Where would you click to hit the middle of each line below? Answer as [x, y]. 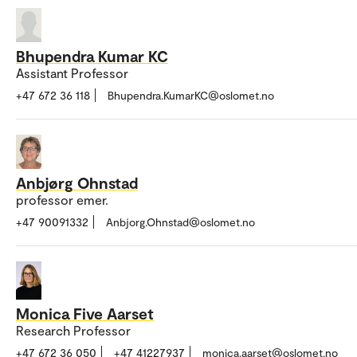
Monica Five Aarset [85, 313]
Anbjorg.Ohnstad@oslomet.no [180, 222]
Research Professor [73, 330]
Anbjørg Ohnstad [77, 182]
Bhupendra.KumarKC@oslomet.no [191, 96]
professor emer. [62, 199]
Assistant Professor [72, 73]
